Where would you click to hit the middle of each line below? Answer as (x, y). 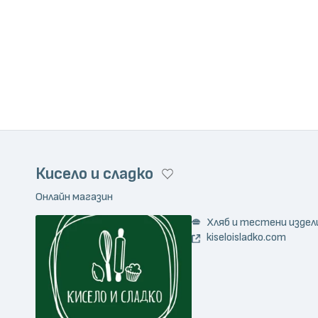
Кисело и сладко (94, 174)
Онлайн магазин (74, 196)
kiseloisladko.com (246, 237)
